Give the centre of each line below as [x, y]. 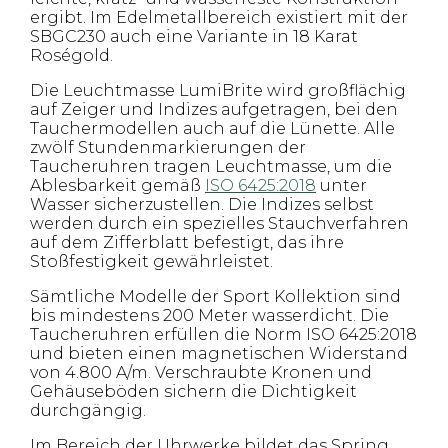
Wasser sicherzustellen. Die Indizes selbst [202, 204]
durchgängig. [88, 410]
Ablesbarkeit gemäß [117, 185]
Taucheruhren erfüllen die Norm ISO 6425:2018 [223, 334]
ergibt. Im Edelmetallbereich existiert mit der [219, 17]
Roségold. [71, 55]
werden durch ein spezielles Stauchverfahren [219, 223]
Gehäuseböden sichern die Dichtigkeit [193, 391]
